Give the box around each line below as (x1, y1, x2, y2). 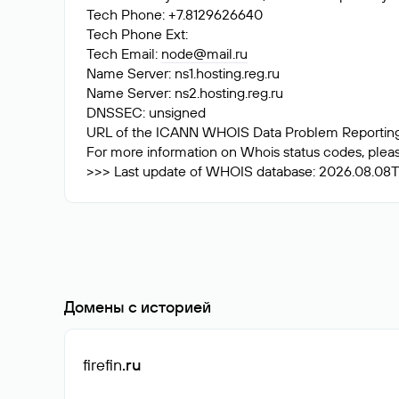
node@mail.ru (161, 45, 248, 62)
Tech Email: (86, 45, 161, 62)
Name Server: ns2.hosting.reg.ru (86, 84, 283, 102)
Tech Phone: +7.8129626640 (86, 5, 263, 23)
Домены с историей (64, 297, 211, 317)
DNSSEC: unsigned (86, 103, 206, 121)
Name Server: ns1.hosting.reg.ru (86, 64, 280, 82)
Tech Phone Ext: (86, 25, 188, 43)
